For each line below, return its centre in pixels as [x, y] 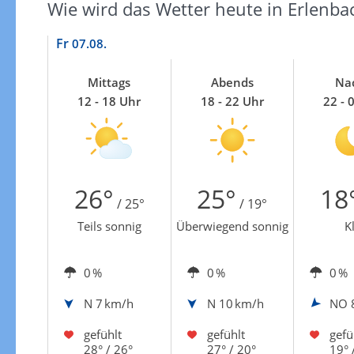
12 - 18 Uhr [109, 101]
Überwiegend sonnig [232, 226]
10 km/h [241, 303]
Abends [232, 82]
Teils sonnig [109, 226]
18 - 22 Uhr [232, 101]
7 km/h [114, 303]
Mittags [109, 82]
